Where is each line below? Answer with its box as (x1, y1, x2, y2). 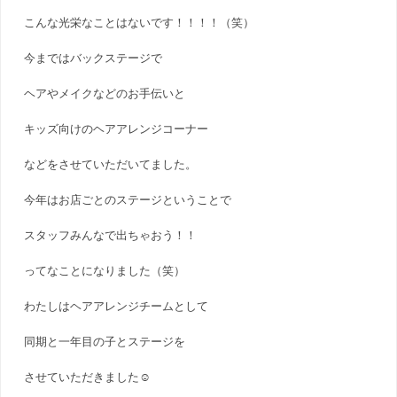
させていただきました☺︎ (24, 370, 152, 384)
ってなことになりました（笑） (24, 264, 186, 277)
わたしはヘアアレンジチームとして (24, 300, 209, 313)
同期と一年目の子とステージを (24, 335, 186, 348)
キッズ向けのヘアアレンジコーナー (24, 122, 209, 136)
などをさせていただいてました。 (24, 158, 198, 171)
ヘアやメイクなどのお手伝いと (24, 87, 186, 100)
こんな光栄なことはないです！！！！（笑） (24, 16, 255, 29)
